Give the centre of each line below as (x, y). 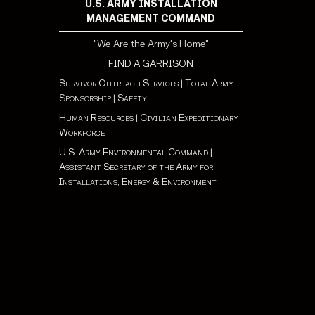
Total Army (209, 83)
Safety (132, 98)
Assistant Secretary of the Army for (136, 167)
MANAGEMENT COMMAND (151, 18)
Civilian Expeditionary (189, 117)
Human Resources (96, 117)
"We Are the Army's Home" (151, 44)
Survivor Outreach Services (118, 83)
